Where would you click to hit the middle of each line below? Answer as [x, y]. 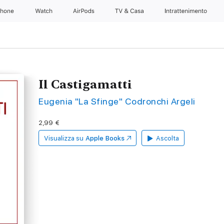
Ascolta [167, 138]
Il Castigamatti [85, 84]
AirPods [84, 11]
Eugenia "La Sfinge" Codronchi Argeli [117, 101]
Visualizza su [64, 138]
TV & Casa [130, 11]
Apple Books [105, 138]
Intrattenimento [186, 11]
